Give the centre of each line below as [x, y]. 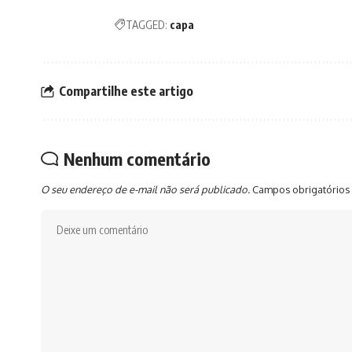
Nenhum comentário [137, 159]
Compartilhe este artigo [126, 91]
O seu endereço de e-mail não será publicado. [145, 190]
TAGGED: [147, 25]
